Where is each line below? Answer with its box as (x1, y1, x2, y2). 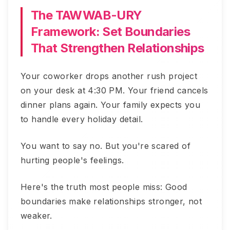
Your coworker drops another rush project (21, 71, 197, 81)
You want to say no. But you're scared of (21, 141, 190, 151)
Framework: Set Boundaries (31, 24, 190, 39)
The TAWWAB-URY (31, 8, 142, 23)
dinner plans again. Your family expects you (21, 100, 201, 110)
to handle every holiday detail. (21, 114, 143, 124)
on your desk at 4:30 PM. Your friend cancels (21, 85, 208, 95)
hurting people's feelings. (21, 155, 124, 165)
